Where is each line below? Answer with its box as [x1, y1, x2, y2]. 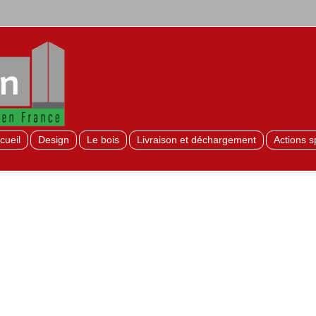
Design [38, 134, 69, 145]
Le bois [87, 134, 119, 145]
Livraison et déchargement [137, 134, 256, 145]
